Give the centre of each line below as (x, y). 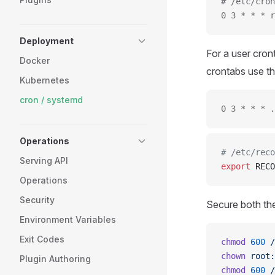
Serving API (44, 161)
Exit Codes (42, 239)
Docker (35, 60)
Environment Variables (68, 219)
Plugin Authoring (55, 259)
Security (37, 200)
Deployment (47, 41)
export (236, 166)
